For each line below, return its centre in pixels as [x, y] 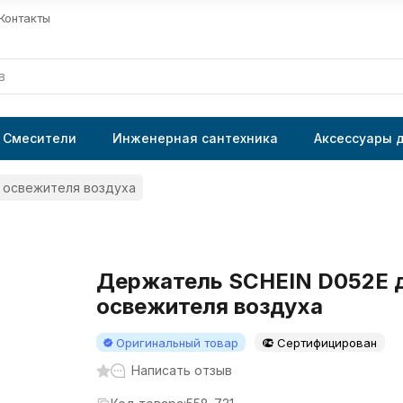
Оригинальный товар [177, 343]
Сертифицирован [327, 343]
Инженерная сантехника [195, 138]
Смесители [40, 138]
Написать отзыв [181, 370]
